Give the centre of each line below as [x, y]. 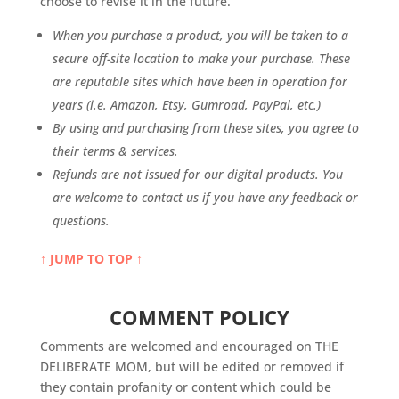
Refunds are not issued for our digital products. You [197, 174]
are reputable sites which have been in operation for [199, 81]
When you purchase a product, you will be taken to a [200, 35]
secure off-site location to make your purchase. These [201, 58]
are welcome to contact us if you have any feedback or [205, 197]
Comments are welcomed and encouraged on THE [189, 346]
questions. [81, 220]
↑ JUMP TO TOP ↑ [91, 258]
